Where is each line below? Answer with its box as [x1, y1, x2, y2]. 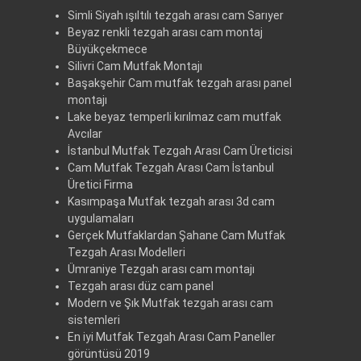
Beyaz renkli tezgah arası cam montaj [68, 26, 263, 39]
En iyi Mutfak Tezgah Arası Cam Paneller [68, 330, 276, 344]
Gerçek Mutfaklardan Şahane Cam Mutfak [68, 229, 285, 243]
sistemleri [68, 313, 120, 327]
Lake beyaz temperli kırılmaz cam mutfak [68, 110, 281, 124]
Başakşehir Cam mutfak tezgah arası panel [68, 77, 292, 90]
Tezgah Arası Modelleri [68, 246, 185, 259]
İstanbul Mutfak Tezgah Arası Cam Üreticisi [68, 144, 293, 158]
